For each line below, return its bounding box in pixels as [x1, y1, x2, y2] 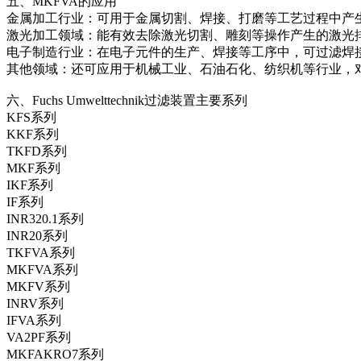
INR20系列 [6, 228, 68, 243]
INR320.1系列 [6, 211, 84, 226]
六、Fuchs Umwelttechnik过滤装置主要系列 [6, 93, 247, 107]
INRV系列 [6, 296, 64, 310]
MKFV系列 [6, 279, 70, 293]
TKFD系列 [6, 143, 67, 158]
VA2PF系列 [6, 330, 71, 344]
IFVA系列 [6, 313, 61, 327]
